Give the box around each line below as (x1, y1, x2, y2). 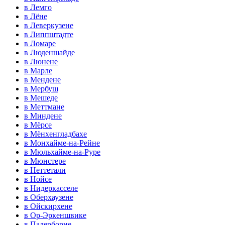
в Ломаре (24, 39, 56, 48)
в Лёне (24, 12, 47, 21)
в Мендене (24, 75, 61, 84)
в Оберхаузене (24, 193, 73, 202)
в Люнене (24, 57, 58, 66)
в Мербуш (24, 84, 58, 93)
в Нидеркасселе (24, 184, 78, 193)
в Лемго (24, 3, 52, 12)
